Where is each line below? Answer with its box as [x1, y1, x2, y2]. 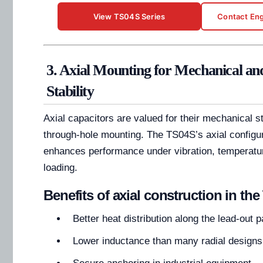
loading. [43, 162, 77, 174]
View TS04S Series [93, 12, 166, 22]
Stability [46, 83, 94, 100]
